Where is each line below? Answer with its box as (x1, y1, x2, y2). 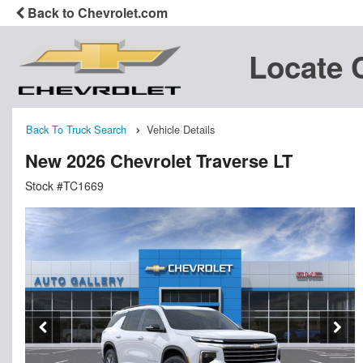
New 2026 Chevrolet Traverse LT (25, 147, 293, 173)
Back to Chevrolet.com (24, 3, 168, 22)
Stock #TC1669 (25, 177, 104, 194)
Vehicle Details (147, 122, 215, 138)
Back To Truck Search (26, 122, 126, 138)
